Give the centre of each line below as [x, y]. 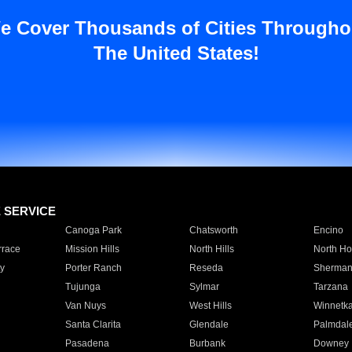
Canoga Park [93, 230]
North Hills [211, 249]
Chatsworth [213, 230]
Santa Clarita [93, 324]
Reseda [206, 268]
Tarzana [330, 287]
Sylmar [204, 287]
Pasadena [87, 343]
